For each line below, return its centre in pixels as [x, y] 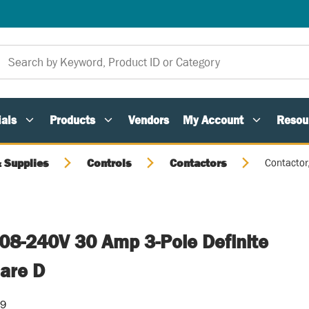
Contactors [198, 163]
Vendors [149, 120]
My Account [213, 120]
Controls [109, 163]
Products [72, 120]
